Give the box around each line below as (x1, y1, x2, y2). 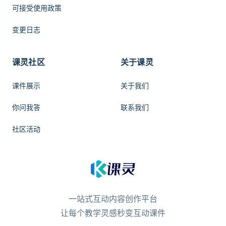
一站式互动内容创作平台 (69, 195, 157, 204)
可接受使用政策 (12, 5, 62, 13)
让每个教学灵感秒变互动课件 (61, 209, 165, 218)
